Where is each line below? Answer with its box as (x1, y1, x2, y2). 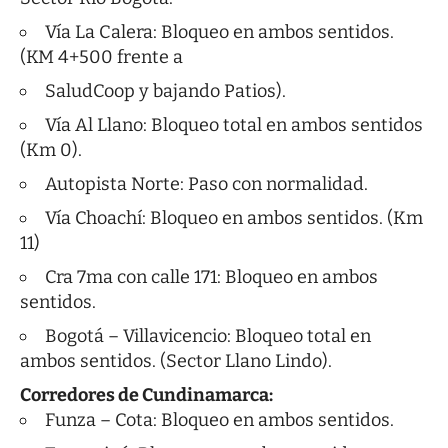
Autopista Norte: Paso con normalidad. (45, 173, 368, 196)
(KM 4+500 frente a (20, 46, 183, 69)
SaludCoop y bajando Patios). (45, 80, 286, 103)
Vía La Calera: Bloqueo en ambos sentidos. (45, 21, 394, 44)
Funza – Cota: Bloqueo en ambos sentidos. (45, 409, 394, 432)
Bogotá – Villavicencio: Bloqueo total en (45, 325, 371, 348)
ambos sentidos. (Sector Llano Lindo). (20, 350, 332, 373)
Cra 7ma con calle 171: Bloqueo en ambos (45, 266, 378, 289)
